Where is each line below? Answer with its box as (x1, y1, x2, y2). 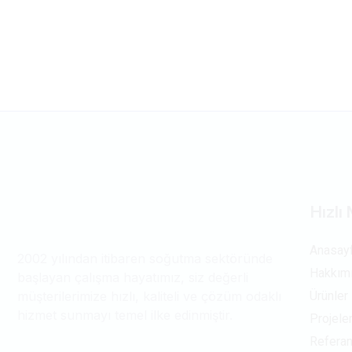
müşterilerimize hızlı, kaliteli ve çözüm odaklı (17, 288, 281, 305)
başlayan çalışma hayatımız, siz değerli (17, 269, 248, 286)
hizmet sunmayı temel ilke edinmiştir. (17, 307, 233, 324)
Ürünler (310, 288, 349, 304)
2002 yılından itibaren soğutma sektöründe (17, 251, 273, 267)
